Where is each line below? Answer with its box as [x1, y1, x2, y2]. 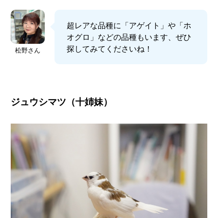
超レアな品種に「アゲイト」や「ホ [67, 20, 192, 31]
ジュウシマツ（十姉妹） [11, 96, 122, 108]
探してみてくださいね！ [67, 44, 153, 54]
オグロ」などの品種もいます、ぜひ [67, 32, 192, 42]
